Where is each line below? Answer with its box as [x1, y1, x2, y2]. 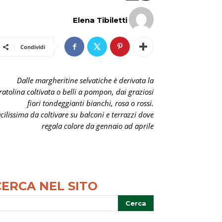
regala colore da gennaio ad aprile [42, 121, 154, 131]
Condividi [20, 43, 45, 51]
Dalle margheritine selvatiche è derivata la [17, 75, 154, 85]
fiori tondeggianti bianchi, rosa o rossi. [27, 98, 154, 108]
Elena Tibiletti [73, 15, 127, 25]
